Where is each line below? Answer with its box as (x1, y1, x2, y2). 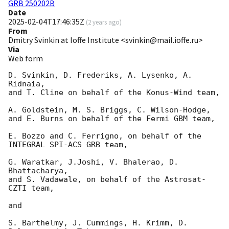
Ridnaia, (8, 79, 45, 89)
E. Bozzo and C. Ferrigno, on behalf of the (8, 131, 201, 141)
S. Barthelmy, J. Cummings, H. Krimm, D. (8, 218, 188, 228)
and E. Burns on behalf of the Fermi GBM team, (8, 114, 215, 124)
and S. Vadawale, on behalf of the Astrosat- (8, 175, 206, 185)
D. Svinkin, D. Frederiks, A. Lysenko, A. (8, 71, 192, 80)
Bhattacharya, (8, 166, 68, 176)
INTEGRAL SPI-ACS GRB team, (8, 140, 128, 150)
